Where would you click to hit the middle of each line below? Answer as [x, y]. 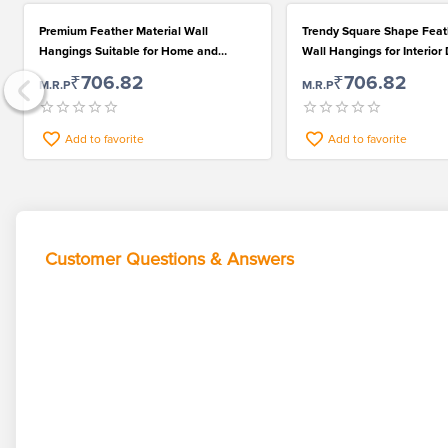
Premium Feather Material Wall [123, 32]
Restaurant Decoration [101, 72]
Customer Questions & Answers [169, 259]
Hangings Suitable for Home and [128, 52]
